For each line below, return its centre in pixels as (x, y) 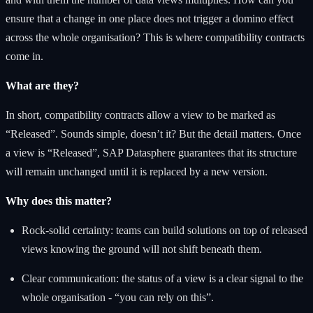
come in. (24, 56)
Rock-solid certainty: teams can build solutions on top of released (164, 230)
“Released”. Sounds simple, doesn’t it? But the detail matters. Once (153, 133)
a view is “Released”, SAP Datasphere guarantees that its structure (151, 152)
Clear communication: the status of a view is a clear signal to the (162, 278)
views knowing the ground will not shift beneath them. (141, 249)
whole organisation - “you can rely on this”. (117, 297)
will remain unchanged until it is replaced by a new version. (137, 171)
